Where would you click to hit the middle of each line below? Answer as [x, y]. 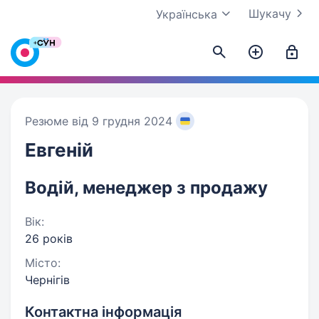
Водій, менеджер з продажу [146, 188]
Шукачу [270, 14]
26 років [49, 239]
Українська [187, 14]
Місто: [43, 263]
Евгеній [59, 150]
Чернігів [47, 280]
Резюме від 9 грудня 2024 [99, 121]
